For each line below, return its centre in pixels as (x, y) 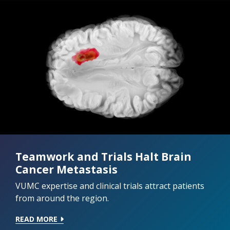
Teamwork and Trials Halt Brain (103, 156)
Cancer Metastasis (66, 169)
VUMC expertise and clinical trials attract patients (110, 186)
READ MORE (36, 219)
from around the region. (62, 198)
